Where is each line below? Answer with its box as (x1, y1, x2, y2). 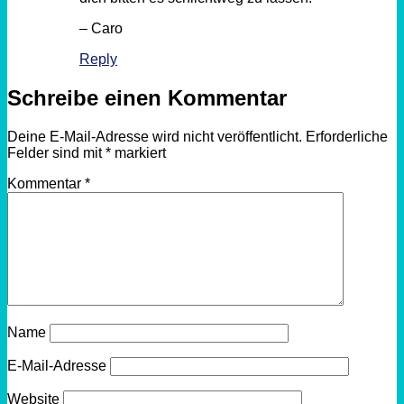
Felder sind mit (7, 144, 106, 161)
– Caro (79, 21, 123, 37)
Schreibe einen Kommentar (7, 86, 287, 111)
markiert (111, 144, 166, 161)
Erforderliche (306, 128, 388, 144)
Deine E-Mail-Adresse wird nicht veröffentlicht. (7, 128, 302, 144)
